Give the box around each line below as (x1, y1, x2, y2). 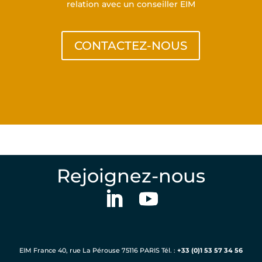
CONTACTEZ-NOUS (74, 38, 188, 53)
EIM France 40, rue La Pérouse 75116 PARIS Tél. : (19, 246, 177, 254)
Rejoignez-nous (57, 164, 205, 187)
